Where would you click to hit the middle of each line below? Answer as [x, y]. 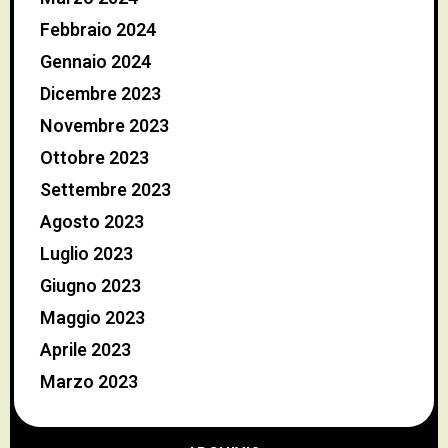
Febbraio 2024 [98, 31]
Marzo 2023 [89, 383]
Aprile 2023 [85, 351]
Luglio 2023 [86, 255]
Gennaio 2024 [95, 63]
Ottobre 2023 [94, 159]
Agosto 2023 [92, 223]
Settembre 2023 [105, 191]
